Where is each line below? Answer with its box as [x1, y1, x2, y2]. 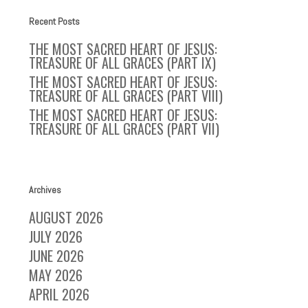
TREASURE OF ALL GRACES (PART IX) [29, 52, 217, 73]
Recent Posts [29, 15, 80, 27]
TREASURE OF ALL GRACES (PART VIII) [29, 85, 223, 106]
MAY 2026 [29, 265, 83, 285]
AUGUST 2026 [29, 207, 104, 228]
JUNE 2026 [29, 245, 85, 266]
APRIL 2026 [29, 284, 90, 305]
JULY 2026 [29, 226, 83, 247]
